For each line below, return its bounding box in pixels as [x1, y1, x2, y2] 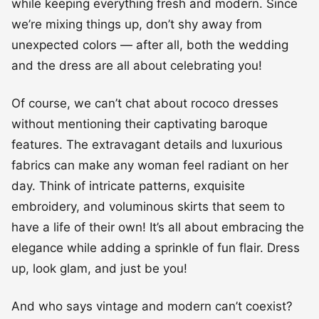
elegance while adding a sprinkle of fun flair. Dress [11, 240, 300, 255]
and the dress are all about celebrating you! [11, 58, 262, 73]
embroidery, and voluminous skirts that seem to [11, 199, 285, 214]
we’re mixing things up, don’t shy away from [11, 16, 262, 31]
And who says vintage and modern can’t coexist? [11, 298, 293, 313]
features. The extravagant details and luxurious [11, 137, 283, 152]
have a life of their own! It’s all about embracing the [11, 219, 304, 234]
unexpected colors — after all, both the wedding [11, 37, 288, 52]
